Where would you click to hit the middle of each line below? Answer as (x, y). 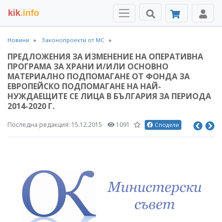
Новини (18, 40)
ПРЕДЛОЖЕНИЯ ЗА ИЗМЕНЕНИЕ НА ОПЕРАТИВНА (105, 56)
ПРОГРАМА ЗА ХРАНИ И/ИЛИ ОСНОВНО (88, 66)
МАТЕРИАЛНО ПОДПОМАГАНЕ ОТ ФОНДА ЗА (99, 76)
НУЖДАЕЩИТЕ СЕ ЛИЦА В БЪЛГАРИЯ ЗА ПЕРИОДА (109, 96)
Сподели (166, 125)
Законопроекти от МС (73, 40)
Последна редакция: (39, 125)
